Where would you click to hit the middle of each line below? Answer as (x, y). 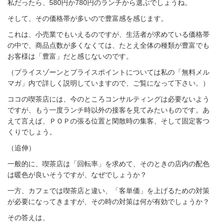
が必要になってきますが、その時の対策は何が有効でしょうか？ (109, 202)
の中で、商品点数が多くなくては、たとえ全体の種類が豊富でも (109, 45)
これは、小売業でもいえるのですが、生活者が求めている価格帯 (109, 34)
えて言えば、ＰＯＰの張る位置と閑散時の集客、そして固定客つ (109, 121)
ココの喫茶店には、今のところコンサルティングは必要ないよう (109, 99)
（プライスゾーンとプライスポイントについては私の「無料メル (109, 72)
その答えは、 (28, 218)
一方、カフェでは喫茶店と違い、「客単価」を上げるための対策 (109, 191)
